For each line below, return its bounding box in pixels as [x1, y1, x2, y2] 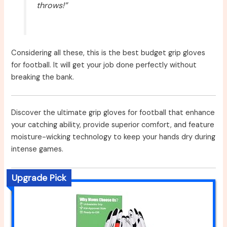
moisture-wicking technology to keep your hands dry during [11, 132, 216, 142]
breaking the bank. [11, 72, 74, 82]
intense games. [11, 144, 64, 155]
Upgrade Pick [12, 172, 67, 184]
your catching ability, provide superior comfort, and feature [11, 120, 215, 130]
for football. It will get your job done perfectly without [11, 60, 197, 70]
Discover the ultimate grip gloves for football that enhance [11, 108, 215, 118]
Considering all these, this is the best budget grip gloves [11, 48, 206, 58]
